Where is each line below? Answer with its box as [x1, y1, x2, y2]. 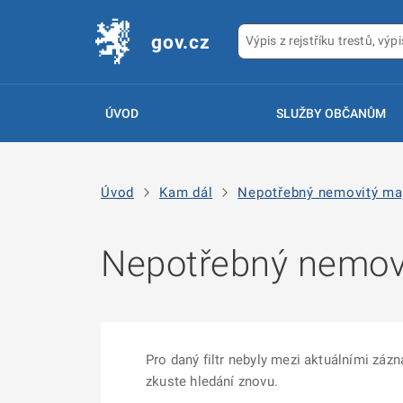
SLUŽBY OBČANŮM [275, 106, 386, 121]
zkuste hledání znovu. [146, 373, 278, 390]
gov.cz [151, 31, 210, 53]
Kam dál [159, 184, 213, 201]
